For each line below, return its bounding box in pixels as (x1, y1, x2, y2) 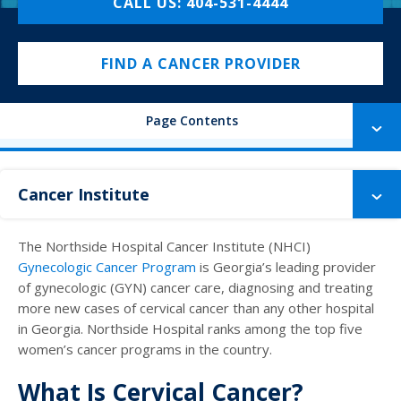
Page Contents (145, 112, 238, 130)
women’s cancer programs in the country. (18, 340, 272, 359)
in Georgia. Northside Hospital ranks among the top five (18, 320, 363, 338)
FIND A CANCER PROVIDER (100, 54, 301, 74)
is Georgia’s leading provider (196, 258, 376, 277)
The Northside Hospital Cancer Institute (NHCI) (18, 237, 311, 256)
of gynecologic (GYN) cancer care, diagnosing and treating (18, 278, 373, 297)
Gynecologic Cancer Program (18, 258, 196, 277)
